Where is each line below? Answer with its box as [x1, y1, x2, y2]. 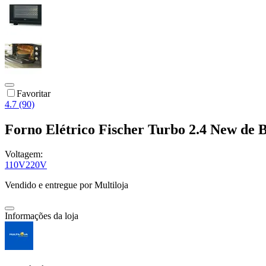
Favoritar [17, 88, 50, 99]
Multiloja [94, 180, 128, 191]
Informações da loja [5, 211, 78, 221]
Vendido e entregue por [5, 180, 92, 191]
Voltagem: [5, 149, 43, 160]
